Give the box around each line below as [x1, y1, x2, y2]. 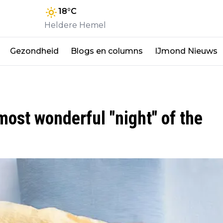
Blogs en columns [71, 46, 143, 56]
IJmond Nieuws [155, 46, 218, 56]
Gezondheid [10, 46, 59, 56]
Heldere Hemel [44, 20, 106, 30]
